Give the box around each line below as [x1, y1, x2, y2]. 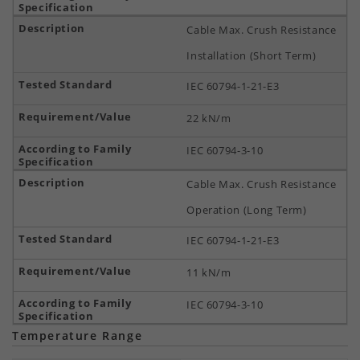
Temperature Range [12, 328, 143, 343]
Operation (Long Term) [186, 202, 307, 217]
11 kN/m [186, 265, 231, 280]
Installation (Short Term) [186, 48, 317, 63]
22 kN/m [186, 111, 231, 125]
